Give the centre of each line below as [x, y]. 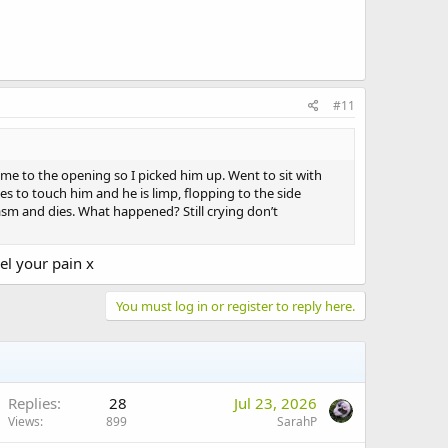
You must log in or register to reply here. [235, 305]
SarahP [297, 421]
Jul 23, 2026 [275, 402]
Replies [32, 402]
